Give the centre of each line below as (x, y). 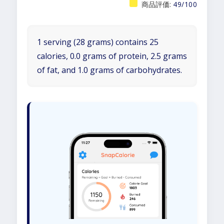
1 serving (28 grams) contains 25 (98, 42)
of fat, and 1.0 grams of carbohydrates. (109, 70)
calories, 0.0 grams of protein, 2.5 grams (112, 56)
